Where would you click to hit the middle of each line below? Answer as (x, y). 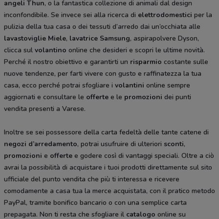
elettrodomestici (165, 15)
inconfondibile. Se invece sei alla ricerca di (70, 15)
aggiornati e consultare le (45, 97)
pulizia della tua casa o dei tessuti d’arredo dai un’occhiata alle (102, 27)
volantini (130, 86)
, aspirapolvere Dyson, (164, 39)
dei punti (178, 97)
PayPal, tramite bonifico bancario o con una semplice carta (95, 203)
